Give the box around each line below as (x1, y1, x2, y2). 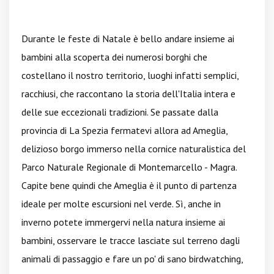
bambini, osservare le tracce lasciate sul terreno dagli (21, 234, 240, 246)
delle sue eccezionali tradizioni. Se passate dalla (21, 106, 218, 118)
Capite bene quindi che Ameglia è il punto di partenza (21, 179, 237, 191)
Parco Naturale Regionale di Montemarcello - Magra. (21, 161, 237, 173)
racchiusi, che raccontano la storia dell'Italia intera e (21, 87, 235, 100)
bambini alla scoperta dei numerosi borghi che (21, 51, 207, 63)
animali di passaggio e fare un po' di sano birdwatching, (21, 253, 243, 265)
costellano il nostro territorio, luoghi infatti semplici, (21, 69, 239, 81)
